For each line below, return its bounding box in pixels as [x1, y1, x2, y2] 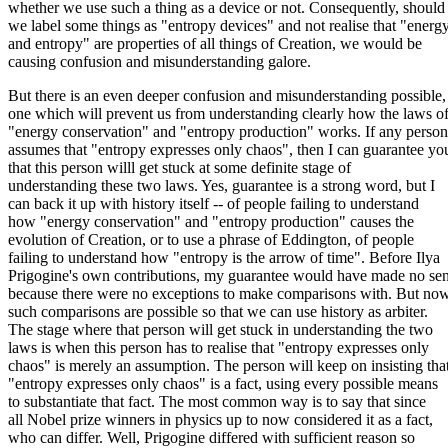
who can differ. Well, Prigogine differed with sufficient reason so [8, 428, 415, 446]
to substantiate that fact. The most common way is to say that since [8, 392, 426, 410]
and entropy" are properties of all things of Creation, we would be [8, 34, 422, 52]
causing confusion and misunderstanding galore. [8, 52, 311, 70]
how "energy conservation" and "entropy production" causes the [8, 212, 414, 230]
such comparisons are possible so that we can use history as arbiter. [8, 302, 428, 320]
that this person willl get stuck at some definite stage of [8, 158, 351, 176]
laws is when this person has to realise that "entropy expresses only [8, 338, 429, 356]
